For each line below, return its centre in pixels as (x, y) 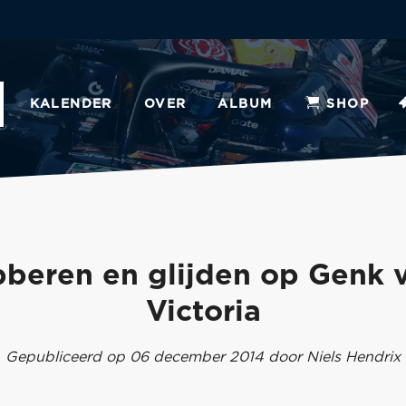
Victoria (203, 312)
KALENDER (71, 104)
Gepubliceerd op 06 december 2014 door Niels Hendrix (203, 357)
